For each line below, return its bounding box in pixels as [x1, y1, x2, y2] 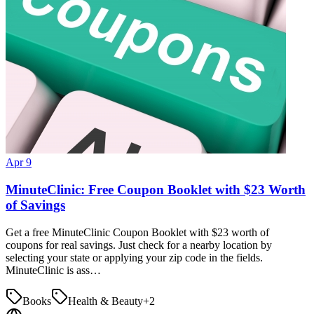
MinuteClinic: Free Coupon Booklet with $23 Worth [6, 182, 306, 197]
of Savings [6, 197, 65, 212]
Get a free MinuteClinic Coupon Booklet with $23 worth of [6, 226, 269, 238]
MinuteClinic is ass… [6, 264, 101, 276]
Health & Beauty [68, 294, 143, 307]
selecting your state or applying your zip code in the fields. [6, 251, 263, 264]
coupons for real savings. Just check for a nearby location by [6, 238, 272, 251]
